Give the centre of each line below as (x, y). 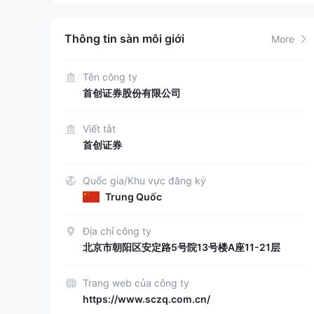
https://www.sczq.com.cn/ (146, 299)
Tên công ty (110, 77)
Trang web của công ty (136, 283)
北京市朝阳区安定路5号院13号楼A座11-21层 (182, 247)
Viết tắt (99, 129)
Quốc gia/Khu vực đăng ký (144, 180)
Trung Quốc (134, 197)
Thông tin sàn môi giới (124, 39)
